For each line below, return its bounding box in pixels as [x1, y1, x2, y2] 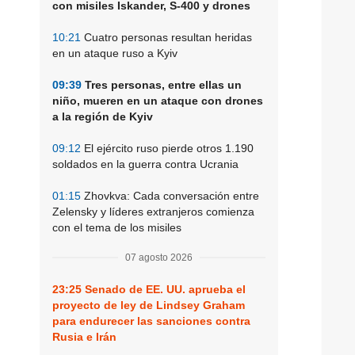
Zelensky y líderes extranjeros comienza [52, 204, 254, 218]
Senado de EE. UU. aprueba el [82, 282, 246, 296]
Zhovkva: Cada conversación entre [81, 189, 259, 202]
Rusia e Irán [52, 330, 116, 343]
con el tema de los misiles [52, 220, 181, 234]
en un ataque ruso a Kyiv [52, 46, 177, 59]
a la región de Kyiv [52, 109, 153, 123]
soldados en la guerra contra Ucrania [52, 157, 239, 170]
